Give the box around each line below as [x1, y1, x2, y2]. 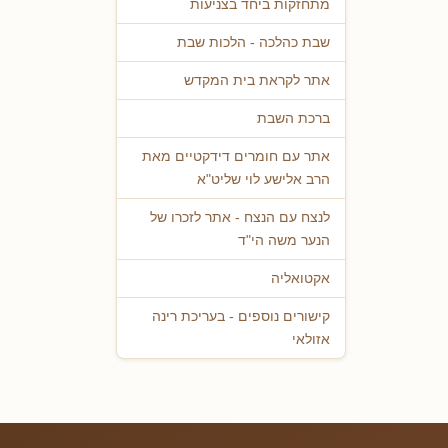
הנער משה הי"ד [238, 233, 330, 249]
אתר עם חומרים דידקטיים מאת [142, 149, 330, 165]
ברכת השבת [257, 111, 330, 127]
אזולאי [292, 332, 330, 348]
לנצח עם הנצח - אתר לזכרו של [150, 210, 330, 226]
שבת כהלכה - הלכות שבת [177, 35, 330, 51]
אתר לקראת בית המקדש [184, 73, 330, 89]
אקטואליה [271, 271, 330, 287]
